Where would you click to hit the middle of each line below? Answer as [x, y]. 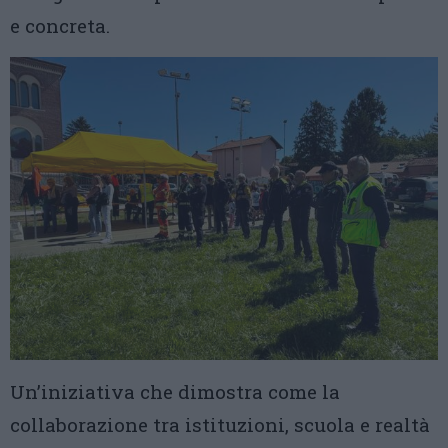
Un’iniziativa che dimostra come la [175, 391]
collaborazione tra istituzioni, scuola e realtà [220, 424]
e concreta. [60, 26]
